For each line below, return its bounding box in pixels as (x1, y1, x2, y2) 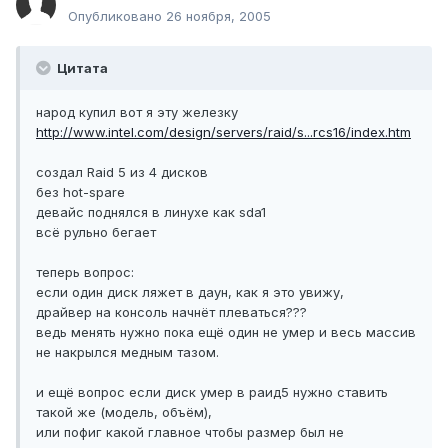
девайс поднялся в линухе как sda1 (36, 204, 266, 221)
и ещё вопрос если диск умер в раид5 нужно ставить (36, 384, 388, 401)
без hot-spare (36, 184, 125, 201)
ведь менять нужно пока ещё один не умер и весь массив (36, 324, 416, 341)
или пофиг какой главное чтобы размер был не (36, 424, 344, 441)
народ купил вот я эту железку (36, 104, 238, 121)
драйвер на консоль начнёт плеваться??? (36, 304, 307, 321)
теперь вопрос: (36, 264, 134, 281)
